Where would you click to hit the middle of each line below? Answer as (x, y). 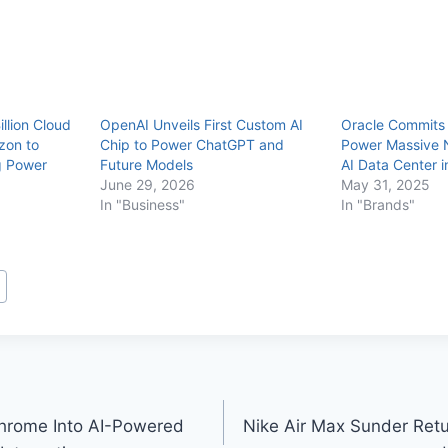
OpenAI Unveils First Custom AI (201, 124)
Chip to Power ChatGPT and (191, 144)
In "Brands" (377, 204)
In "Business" (142, 204)
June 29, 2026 (147, 184)
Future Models (146, 164)
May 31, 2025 (385, 184)
